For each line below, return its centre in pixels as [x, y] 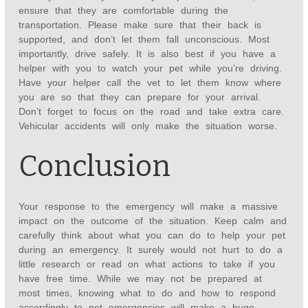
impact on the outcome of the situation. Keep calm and [153, 221]
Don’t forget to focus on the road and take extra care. [152, 112]
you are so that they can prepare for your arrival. [140, 97]
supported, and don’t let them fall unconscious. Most [144, 40]
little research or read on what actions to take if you [147, 264]
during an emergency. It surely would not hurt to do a [151, 250]
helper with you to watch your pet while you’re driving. [151, 68]
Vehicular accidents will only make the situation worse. [151, 126]
